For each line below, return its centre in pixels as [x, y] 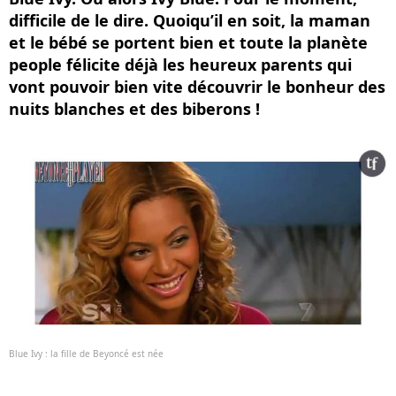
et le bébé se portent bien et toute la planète [188, 42]
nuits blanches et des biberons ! [134, 109]
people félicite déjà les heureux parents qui [180, 65]
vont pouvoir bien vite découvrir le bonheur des [197, 87]
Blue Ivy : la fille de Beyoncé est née [86, 354]
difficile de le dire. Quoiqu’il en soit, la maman [190, 20]
